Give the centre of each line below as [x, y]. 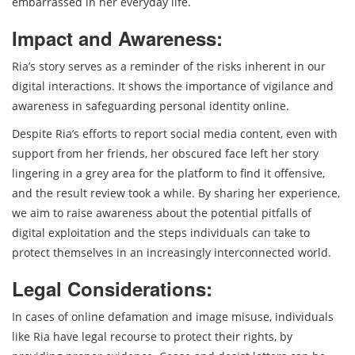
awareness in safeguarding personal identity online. [152, 106]
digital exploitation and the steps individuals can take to [161, 233]
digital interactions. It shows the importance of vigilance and [173, 86]
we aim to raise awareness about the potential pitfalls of [162, 213]
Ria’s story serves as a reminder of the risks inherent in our [169, 67]
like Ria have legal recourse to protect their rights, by [152, 337]
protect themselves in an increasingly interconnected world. [172, 253]
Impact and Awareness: [117, 38]
